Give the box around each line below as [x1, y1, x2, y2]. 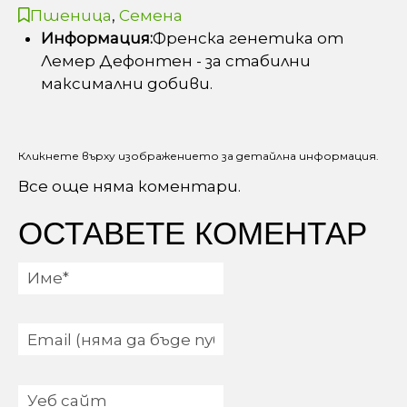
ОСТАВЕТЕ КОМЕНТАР [18, 215, 367, 252]
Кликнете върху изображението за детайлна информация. [18, 148, 379, 163]
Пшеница [30, 6, 112, 25]
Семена [119, 6, 183, 25]
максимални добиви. [41, 74, 213, 94]
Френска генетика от [153, 29, 343, 48]
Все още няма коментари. [18, 177, 241, 196]
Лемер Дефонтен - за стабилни [41, 52, 311, 71]
